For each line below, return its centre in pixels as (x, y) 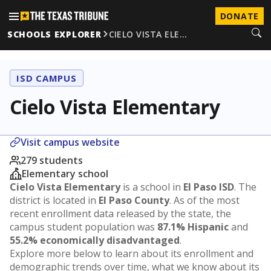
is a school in (152, 187)
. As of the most (204, 200)
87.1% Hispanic (193, 227)
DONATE (239, 16)
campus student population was (83, 227)
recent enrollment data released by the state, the (120, 214)
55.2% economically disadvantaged (95, 240)
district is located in (54, 200)
